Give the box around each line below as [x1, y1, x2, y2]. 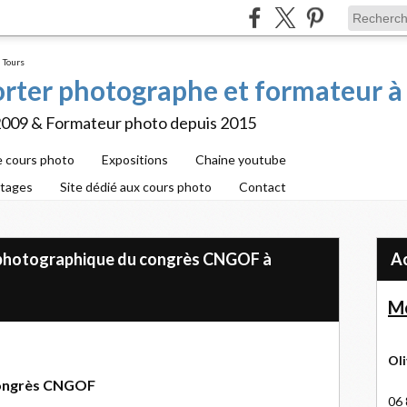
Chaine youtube [195, 152, 286, 167]
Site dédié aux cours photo [60, 179, 212, 194]
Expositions [102, 152, 168, 167]
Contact [239, 179, 286, 194]
